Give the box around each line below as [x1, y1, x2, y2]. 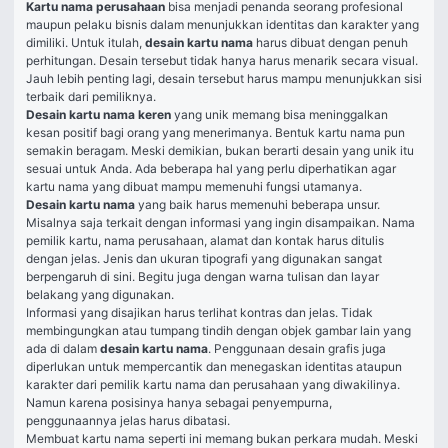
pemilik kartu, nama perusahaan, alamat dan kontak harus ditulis [26, 233, 384, 248]
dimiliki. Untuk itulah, [26, 35, 145, 50]
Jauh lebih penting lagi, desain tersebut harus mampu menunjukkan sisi [26, 71, 422, 86]
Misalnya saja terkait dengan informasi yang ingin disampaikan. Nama [26, 215, 415, 230]
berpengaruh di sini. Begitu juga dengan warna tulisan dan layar [26, 269, 379, 284]
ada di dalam [26, 341, 100, 356]
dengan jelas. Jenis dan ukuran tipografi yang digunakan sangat [26, 251, 382, 266]
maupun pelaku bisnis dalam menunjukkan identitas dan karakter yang [26, 17, 419, 32]
